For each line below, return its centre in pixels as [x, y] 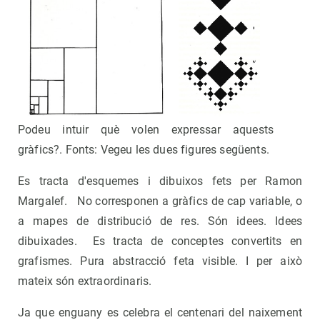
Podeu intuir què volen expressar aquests [146, 130]
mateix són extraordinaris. [85, 281]
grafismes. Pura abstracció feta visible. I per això [160, 261]
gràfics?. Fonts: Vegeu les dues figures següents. [144, 150]
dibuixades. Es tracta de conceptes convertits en [160, 241]
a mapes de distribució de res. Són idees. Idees [160, 221]
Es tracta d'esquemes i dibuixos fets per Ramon [160, 181]
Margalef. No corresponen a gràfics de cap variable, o [160, 201]
